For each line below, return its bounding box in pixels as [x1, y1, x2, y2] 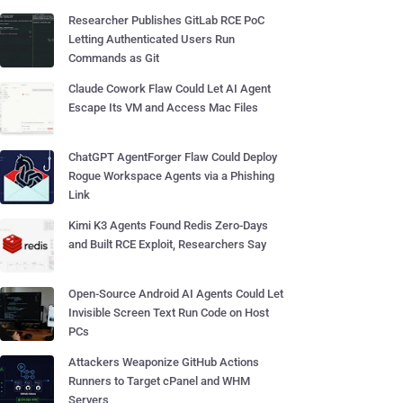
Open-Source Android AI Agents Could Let [68, 287, 283, 300]
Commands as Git [68, 51, 159, 65]
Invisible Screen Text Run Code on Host [68, 306, 269, 319]
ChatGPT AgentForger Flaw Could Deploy [68, 150, 277, 164]
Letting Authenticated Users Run [68, 32, 235, 46]
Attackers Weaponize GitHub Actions [68, 355, 259, 369]
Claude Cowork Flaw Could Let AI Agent [68, 82, 271, 95]
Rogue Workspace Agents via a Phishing [68, 169, 274, 183]
